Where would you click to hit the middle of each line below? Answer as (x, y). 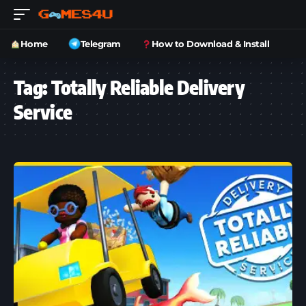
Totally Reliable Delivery (148, 87)
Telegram (100, 43)
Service (43, 112)
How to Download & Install (210, 43)
